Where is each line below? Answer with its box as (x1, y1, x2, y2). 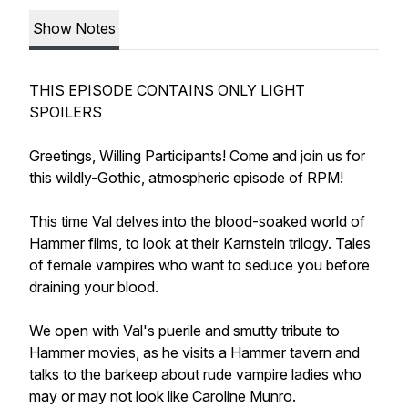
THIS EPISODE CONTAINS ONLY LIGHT (29, 81, 305, 99)
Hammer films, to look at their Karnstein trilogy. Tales (29, 234, 371, 252)
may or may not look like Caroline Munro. (29, 387, 296, 405)
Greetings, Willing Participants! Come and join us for (29, 147, 365, 165)
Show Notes (33, 19, 116, 37)
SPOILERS (29, 103, 102, 121)
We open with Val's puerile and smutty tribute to (29, 321, 340, 340)
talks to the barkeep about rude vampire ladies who (29, 365, 362, 383)
